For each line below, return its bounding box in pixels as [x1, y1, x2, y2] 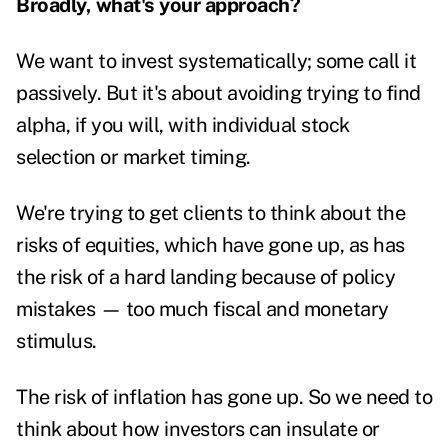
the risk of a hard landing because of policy [16, 265, 395, 290]
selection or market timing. [16, 145, 255, 170]
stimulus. [16, 329, 106, 354]
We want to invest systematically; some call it [16, 49, 416, 74]
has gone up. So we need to [186, 385, 432, 410]
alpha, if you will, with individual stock [16, 113, 350, 138]
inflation [113, 385, 187, 410]
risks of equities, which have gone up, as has [16, 233, 405, 258]
